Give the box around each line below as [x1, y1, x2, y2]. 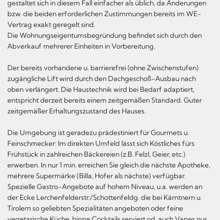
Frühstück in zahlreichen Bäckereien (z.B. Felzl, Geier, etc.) [7, 149, 185, 159]
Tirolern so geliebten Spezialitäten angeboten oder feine [7, 203, 183, 213]
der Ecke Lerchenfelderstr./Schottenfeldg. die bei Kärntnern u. [7, 192, 202, 202]
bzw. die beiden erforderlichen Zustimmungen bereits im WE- [7, 9, 201, 18]
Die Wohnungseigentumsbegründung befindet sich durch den [7, 30, 202, 40]
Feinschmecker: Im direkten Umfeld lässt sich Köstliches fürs [7, 138, 194, 148]
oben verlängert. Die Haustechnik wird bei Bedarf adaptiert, [7, 84, 194, 94]
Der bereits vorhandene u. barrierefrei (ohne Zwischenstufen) [7, 63, 198, 72]
